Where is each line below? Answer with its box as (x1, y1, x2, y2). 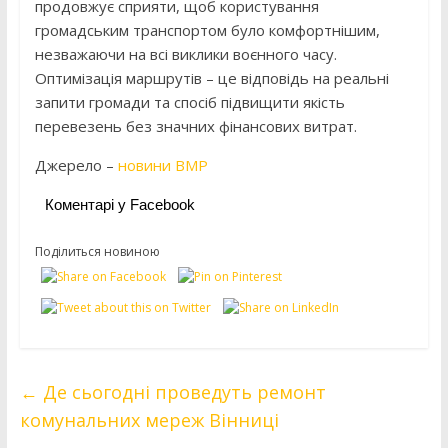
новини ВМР (117, 155, 208, 176)
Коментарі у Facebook (44, 196, 195, 214)
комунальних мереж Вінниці (19, 408, 279, 433)
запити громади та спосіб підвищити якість (34, 92, 345, 113)
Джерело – (34, 155, 118, 176)
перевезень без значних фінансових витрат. (34, 116, 357, 137)
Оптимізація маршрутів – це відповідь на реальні (34, 68, 389, 89)
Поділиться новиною (34, 243, 160, 261)
